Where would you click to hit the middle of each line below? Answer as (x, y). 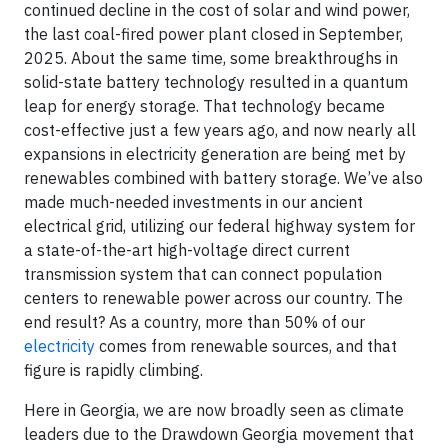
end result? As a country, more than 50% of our (194, 321)
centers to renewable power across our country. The (213, 297)
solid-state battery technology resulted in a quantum (216, 81)
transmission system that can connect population (203, 273)
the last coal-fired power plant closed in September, (213, 33)
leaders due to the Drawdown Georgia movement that (219, 433)
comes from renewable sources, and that (246, 345)
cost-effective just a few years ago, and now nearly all (220, 129)
